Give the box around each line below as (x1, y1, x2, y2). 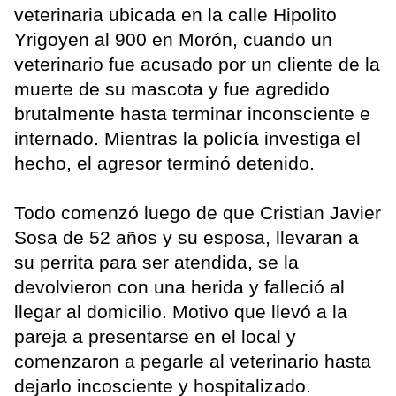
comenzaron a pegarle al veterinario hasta (14, 351, 371, 372)
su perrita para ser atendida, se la (14, 252, 299, 273)
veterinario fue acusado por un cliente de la (14, 54, 380, 75)
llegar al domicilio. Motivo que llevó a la (14, 301, 347, 323)
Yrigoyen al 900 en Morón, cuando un (14, 29, 332, 50)
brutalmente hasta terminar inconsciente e (14, 103, 370, 125)
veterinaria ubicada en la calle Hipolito (14, 4, 337, 26)
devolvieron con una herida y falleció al (14, 277, 345, 298)
